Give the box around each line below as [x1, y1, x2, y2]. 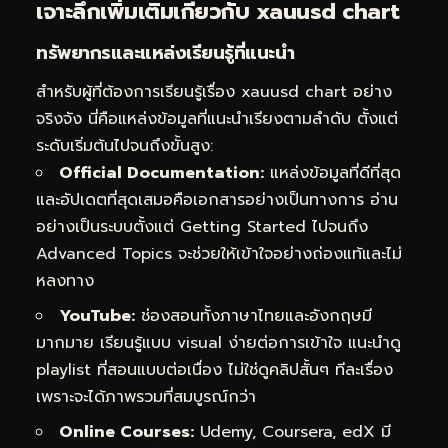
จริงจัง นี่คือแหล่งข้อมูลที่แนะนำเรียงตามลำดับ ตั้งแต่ [36, 107, 398, 132]
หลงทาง [36, 269, 94, 294]
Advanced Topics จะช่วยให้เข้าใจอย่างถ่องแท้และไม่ [36, 242, 402, 267]
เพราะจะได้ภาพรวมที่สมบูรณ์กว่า [36, 385, 256, 410]
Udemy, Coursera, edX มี [194, 420, 391, 445]
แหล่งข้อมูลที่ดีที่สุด [264, 161, 401, 186]
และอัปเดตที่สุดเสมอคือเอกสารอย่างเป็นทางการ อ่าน [36, 188, 398, 213]
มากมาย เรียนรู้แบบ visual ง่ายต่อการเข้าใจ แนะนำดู [36, 331, 401, 356]
